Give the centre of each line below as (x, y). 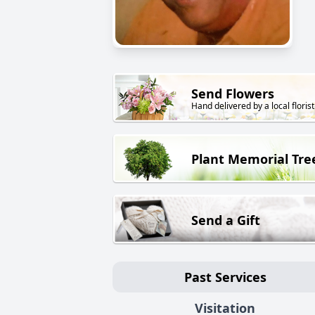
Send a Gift (226, 220)
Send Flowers (233, 94)
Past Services (225, 277)
